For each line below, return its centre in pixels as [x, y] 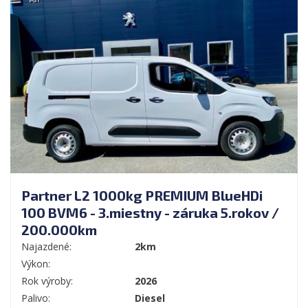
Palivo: [36, 298]
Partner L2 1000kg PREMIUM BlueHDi [142, 195]
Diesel [150, 298]
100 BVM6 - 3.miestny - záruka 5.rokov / [150, 212]
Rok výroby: [47, 280]
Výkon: [36, 263]
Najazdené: [46, 246]
